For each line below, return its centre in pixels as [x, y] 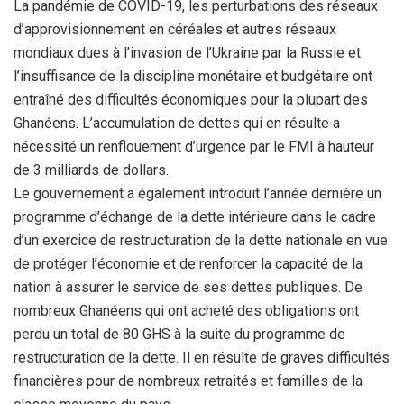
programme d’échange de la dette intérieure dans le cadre [195, 217]
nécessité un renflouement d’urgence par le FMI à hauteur [194, 147]
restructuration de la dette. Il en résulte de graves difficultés [202, 358]
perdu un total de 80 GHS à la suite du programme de [179, 334]
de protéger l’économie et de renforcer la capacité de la [188, 264]
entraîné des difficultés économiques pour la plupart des [191, 100]
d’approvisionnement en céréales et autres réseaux [175, 29]
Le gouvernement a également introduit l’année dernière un [197, 193]
